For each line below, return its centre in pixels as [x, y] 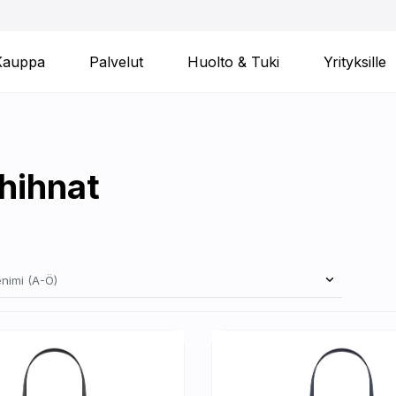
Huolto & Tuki [233, 61]
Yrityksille [355, 61]
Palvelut [116, 61]
